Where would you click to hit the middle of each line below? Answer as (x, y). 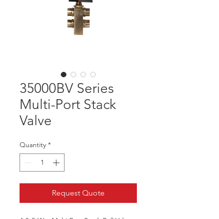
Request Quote (78, 193)
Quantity (33, 145)
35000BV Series (67, 88)
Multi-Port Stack (68, 104)
